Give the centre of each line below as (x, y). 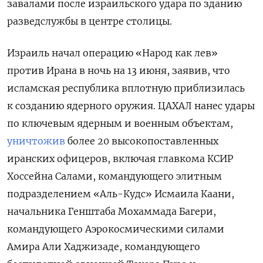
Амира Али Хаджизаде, (66, 246)
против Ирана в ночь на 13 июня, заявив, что (119, 70)
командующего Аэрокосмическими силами (116, 229)
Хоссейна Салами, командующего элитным (114, 176)
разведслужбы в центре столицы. (90, 21)
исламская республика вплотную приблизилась (126, 88)
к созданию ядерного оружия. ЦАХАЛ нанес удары (131, 105)
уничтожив (36, 141)
